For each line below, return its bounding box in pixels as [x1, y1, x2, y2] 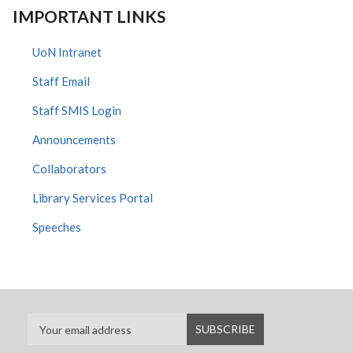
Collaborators [32, 162, 106, 176]
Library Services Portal [32, 191, 153, 205]
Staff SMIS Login [32, 103, 121, 117]
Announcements [32, 132, 116, 147]
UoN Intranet [32, 45, 102, 59]
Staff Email [32, 74, 90, 88]
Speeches [32, 220, 81, 234]
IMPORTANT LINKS [13, 6, 165, 26]
